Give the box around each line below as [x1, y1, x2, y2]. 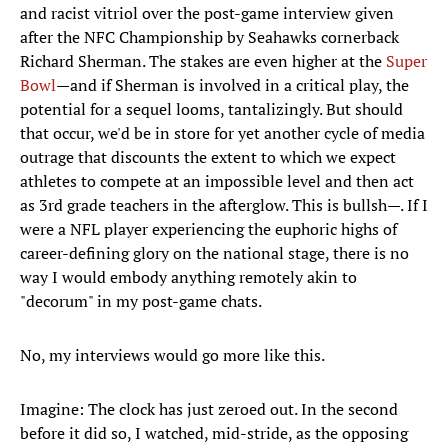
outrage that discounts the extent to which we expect [20, 146, 396, 169]
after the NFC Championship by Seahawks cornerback [20, 26, 399, 49]
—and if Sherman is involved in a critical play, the [56, 74, 409, 97]
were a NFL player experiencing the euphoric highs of [20, 218, 397, 241]
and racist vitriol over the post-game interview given [20, 2, 394, 25]
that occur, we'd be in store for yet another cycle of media [20, 122, 425, 145]
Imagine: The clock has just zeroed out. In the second [20, 398, 398, 421]
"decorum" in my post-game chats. [20, 290, 262, 313]
